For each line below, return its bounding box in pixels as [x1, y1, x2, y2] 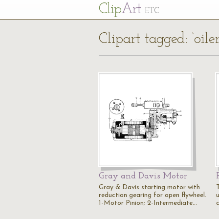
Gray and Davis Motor [99, 172, 187, 181]
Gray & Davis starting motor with [99, 184, 200, 191]
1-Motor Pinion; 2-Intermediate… [99, 199, 197, 207]
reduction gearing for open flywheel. [99, 192, 206, 199]
